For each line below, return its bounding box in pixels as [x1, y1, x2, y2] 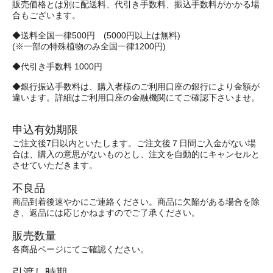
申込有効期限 [12, 123, 78, 136]
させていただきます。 [12, 161, 100, 171]
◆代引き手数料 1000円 [12, 62, 102, 72]
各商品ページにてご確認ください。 [12, 245, 151, 255]
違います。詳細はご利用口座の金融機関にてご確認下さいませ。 [12, 93, 260, 103]
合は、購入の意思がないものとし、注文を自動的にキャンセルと [12, 150, 260, 160]
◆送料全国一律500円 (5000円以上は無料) [12, 31, 180, 41]
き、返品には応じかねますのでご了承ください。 [12, 208, 202, 218]
